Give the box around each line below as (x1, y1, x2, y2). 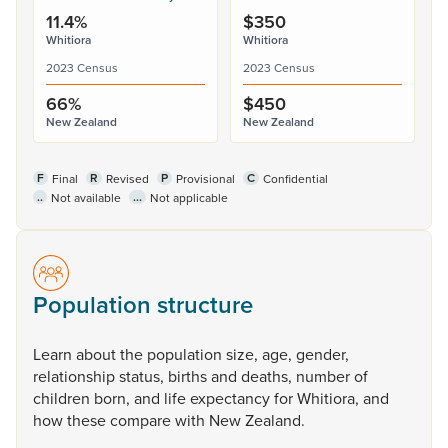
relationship (33, 365, 119, 387)
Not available (51, 189, 121, 206)
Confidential (263, 170, 328, 187)
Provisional (176, 170, 235, 187)
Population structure (33, 287, 253, 322)
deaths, (241, 365, 296, 387)
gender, (296, 343, 349, 365)
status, (119, 365, 168, 387)
